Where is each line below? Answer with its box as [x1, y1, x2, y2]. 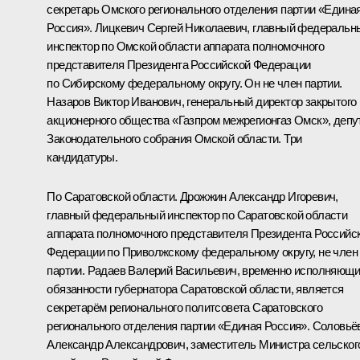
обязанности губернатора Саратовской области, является [47, 281, 344, 296]
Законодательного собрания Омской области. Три [47, 131, 302, 145]
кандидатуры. [47, 149, 118, 164]
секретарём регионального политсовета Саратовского [47, 300, 322, 314]
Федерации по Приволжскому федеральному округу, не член [47, 244, 358, 259]
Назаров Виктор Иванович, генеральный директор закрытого [47, 94, 357, 108]
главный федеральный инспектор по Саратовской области [47, 207, 348, 222]
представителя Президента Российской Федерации [47, 57, 311, 72]
